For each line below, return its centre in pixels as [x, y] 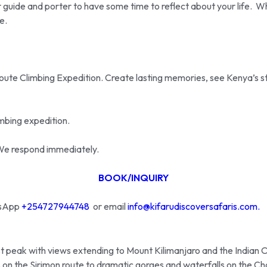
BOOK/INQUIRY [133, 178]
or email [108, 207]
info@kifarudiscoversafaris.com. [194, 207]
